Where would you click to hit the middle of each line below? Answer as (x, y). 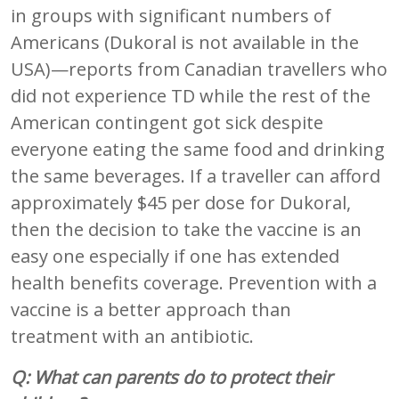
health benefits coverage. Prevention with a (194, 282)
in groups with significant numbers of (171, 15)
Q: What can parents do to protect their (171, 377)
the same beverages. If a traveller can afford (195, 175)
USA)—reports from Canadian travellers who (199, 69)
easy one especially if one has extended (175, 256)
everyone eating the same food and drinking (198, 149)
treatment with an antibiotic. (132, 336)
